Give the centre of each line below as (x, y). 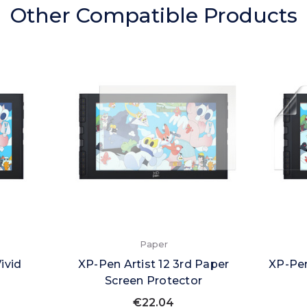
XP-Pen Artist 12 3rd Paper (153, 265)
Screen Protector (153, 281)
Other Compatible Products (153, 16)
